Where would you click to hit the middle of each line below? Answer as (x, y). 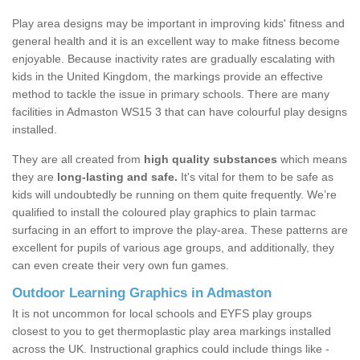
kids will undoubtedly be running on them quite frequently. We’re (174, 195)
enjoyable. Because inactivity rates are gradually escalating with (174, 59)
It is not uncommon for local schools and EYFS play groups (162, 314)
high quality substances (211, 160)
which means (312, 160)
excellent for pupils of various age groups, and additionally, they (173, 248)
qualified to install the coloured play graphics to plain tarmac (164, 213)
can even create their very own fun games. (121, 266)
